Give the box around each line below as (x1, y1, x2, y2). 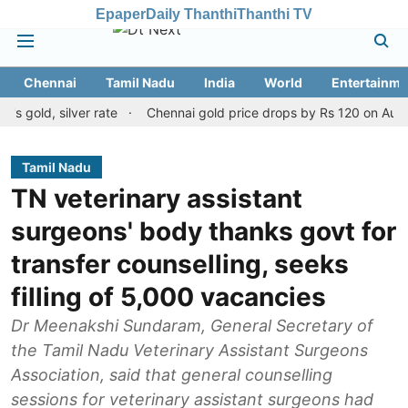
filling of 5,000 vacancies (11, 281, 326, 312)
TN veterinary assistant (11, 183, 302, 214)
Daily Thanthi (146, 5, 237, 22)
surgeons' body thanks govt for (11, 216, 396, 247)
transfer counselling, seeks (11, 249, 349, 280)
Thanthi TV (237, 5, 312, 22)
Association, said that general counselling (11, 365, 332, 384)
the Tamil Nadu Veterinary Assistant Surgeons (11, 341, 368, 360)
